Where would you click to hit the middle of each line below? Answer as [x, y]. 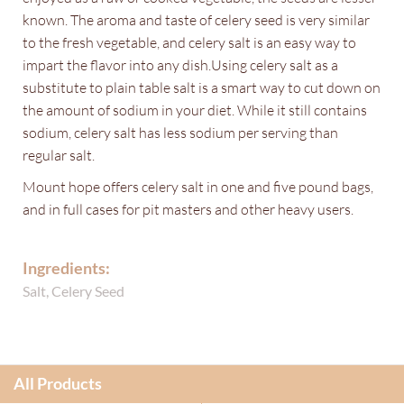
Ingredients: [66, 267]
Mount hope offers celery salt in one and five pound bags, [198, 186]
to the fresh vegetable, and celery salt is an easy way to [189, 41]
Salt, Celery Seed [73, 290]
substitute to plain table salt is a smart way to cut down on [202, 87]
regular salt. [59, 154]
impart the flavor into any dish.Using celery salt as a [180, 64]
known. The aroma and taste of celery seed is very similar [196, 19]
